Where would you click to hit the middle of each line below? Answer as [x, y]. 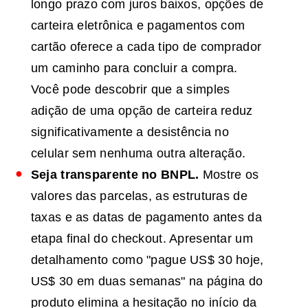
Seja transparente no [96, 174]
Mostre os [229, 174]
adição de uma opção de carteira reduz [142, 110]
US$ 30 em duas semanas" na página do [147, 281]
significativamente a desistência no [130, 132]
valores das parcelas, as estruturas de [139, 196]
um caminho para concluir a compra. [134, 68]
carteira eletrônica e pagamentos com [138, 25]
